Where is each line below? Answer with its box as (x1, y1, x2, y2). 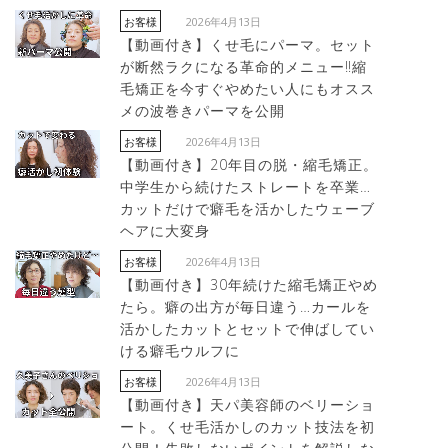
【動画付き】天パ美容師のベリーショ (120, 395, 375, 414)
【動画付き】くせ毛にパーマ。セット (120, 35, 375, 54)
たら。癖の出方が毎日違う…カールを (120, 297, 371, 316)
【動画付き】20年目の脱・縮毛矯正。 (120, 155, 378, 174)
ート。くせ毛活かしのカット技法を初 (120, 417, 375, 436)
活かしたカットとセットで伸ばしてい (120, 319, 375, 338)
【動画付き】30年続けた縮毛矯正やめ (120, 275, 378, 294)
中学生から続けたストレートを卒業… (120, 177, 371, 196)
